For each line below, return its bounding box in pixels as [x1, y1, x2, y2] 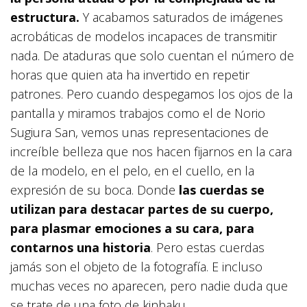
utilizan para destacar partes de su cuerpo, [10, 200, 273, 217]
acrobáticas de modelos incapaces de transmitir [10, 27, 277, 45]
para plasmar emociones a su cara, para [10, 219, 254, 236]
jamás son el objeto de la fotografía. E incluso [10, 258, 262, 275]
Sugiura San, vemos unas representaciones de [10, 123, 269, 140]
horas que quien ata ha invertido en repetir [10, 66, 249, 83]
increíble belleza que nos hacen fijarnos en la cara [10, 143, 292, 160]
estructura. [10, 8, 83, 25]
